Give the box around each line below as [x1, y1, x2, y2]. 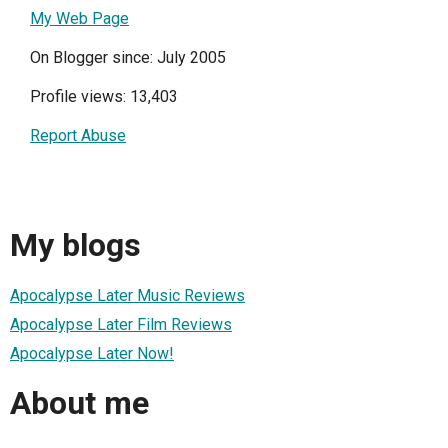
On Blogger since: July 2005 [30, 48, 226, 67]
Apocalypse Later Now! [10, 343, 174, 363]
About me [10, 384, 149, 423]
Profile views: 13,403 [30, 87, 178, 106]
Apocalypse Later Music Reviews [10, 285, 245, 305]
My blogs [10, 226, 141, 265]
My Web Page [30, 9, 129, 28]
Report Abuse [30, 126, 126, 145]
